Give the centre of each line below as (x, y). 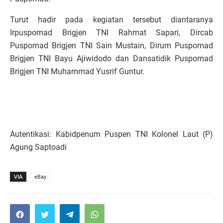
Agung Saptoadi (38, 147)
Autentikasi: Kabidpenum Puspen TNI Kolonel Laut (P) (111, 134)
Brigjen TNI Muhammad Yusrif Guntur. (77, 72)
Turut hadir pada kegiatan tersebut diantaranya (111, 20)
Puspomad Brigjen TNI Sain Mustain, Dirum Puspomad (111, 46)
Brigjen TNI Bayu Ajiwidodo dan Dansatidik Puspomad (111, 59)
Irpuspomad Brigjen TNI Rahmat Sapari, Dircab (111, 33)
